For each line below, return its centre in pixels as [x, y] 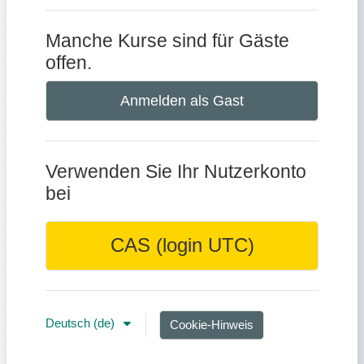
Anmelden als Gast [182, 101]
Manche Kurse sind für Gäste [167, 41]
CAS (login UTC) [182, 246]
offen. [69, 63]
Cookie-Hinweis [212, 325]
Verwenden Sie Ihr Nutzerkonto [176, 172]
